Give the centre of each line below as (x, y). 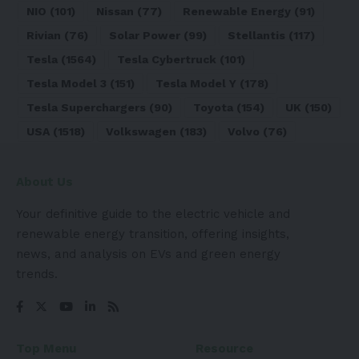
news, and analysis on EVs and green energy (148, 254)
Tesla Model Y (196, 84)
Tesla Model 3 (67, 84)
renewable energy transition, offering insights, (153, 234)
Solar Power (145, 36)
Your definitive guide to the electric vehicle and (153, 214)
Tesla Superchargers (86, 108)
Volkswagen (141, 132)
